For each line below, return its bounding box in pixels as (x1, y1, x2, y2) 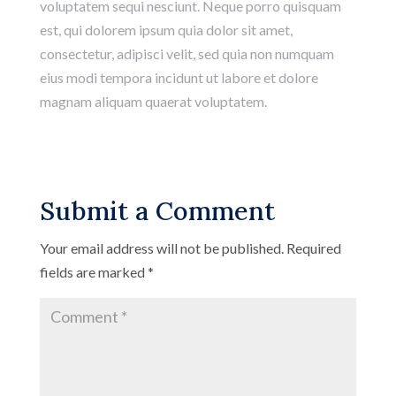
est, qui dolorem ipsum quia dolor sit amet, (39, 20, 293, 38)
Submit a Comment (39, 194, 275, 227)
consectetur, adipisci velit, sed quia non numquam (39, 44, 334, 62)
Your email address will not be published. (39, 239, 284, 256)
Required (286, 239, 341, 256)
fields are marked (39, 263, 148, 280)
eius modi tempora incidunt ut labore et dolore (39, 68, 318, 86)
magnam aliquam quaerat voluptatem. (39, 92, 267, 110)
